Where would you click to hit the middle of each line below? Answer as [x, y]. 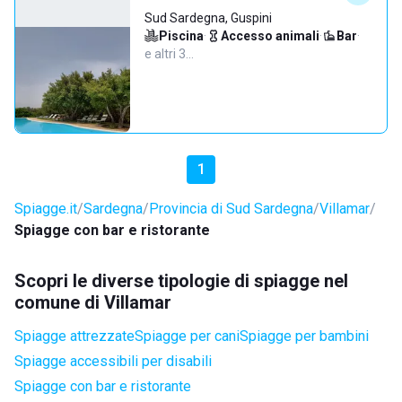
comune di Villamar [93, 302]
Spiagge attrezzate [74, 336]
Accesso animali [270, 36]
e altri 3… [169, 54]
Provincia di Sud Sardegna [231, 209]
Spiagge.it [46, 209]
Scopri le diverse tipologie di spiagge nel [181, 281]
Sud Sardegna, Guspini [208, 18]
